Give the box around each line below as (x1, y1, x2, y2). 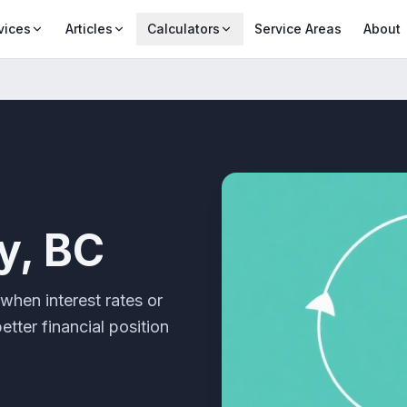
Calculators (146, 21, 220, 36)
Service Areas (253, 21, 342, 36)
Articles (65, 21, 113, 36)
